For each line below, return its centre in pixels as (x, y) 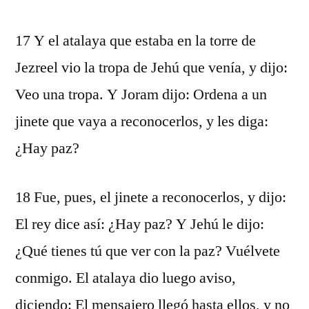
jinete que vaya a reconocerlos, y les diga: (142, 121)
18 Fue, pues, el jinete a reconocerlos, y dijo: (151, 197)
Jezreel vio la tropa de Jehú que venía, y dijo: (151, 68)
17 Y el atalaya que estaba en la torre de (136, 41)
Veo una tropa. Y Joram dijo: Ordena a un (141, 94)
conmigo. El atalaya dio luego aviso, (126, 278)
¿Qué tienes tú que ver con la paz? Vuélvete (148, 251)
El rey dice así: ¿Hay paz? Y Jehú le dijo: (140, 224)
